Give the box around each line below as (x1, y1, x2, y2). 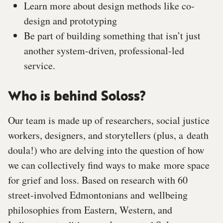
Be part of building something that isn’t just (24, 29, 201, 43)
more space (164, 158, 210, 172)
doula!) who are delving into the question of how (8, 143, 204, 157)
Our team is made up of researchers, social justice (8, 113, 210, 127)
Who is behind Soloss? (8, 91, 146, 104)
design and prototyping (24, 14, 117, 28)
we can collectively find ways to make (8, 158, 164, 172)
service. (24, 59, 55, 73)
